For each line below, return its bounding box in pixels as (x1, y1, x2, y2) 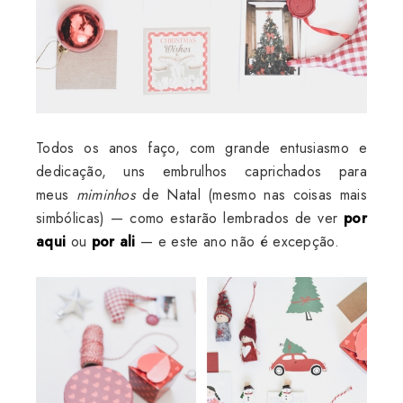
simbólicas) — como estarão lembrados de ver (36, 207, 345, 228)
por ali (91, 230, 136, 252)
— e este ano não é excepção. (135, 230, 340, 252)
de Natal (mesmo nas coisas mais (135, 184, 367, 205)
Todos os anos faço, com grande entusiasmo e (36, 137, 367, 158)
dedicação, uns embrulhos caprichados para (36, 160, 367, 182)
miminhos (76, 184, 136, 205)
